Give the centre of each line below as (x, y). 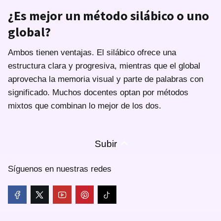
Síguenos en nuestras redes (60, 169)
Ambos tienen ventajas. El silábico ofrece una (92, 52)
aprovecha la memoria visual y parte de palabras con (106, 79)
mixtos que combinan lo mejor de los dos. (85, 106)
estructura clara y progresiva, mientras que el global (104, 66)
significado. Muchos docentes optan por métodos (98, 92)
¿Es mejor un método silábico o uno (109, 15)
